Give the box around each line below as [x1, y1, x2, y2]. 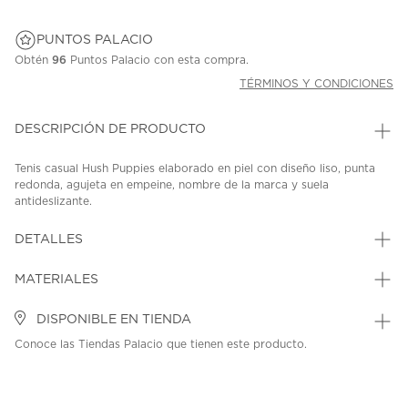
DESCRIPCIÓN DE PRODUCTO [15, 123, 206, 137]
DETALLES [15, 233, 83, 247]
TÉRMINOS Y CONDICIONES [240, 78, 393, 90]
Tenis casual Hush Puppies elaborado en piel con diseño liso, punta [15, 163, 375, 175]
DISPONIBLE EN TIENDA [33, 313, 191, 327]
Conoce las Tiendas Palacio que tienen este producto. [15, 339, 307, 351]
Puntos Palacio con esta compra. [66, 55, 249, 66]
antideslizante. [15, 196, 92, 208]
